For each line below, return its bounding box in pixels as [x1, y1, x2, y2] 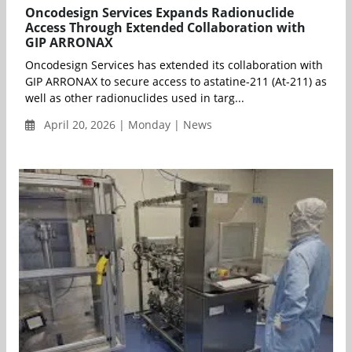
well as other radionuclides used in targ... [25, 90, 244, 105]
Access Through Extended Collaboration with [25, 18, 306, 36]
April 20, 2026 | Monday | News [41, 116, 212, 132]
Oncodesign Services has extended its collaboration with [25, 57, 323, 72]
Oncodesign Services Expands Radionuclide [25, 3, 294, 21]
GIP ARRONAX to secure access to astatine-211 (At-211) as [25, 73, 327, 89]
